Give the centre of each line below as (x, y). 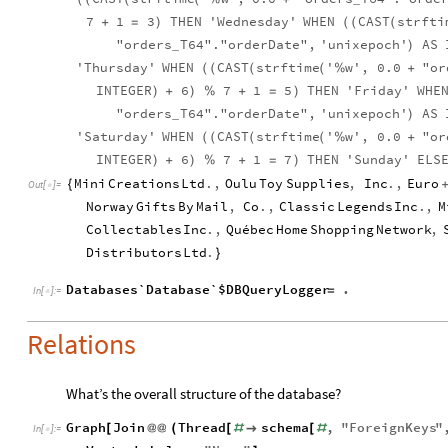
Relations (81, 344)
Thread (201, 427)
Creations (144, 183)
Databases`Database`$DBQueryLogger (198, 289)
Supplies (317, 183)
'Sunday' (378, 159)
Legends (364, 206)
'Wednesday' (253, 21)
